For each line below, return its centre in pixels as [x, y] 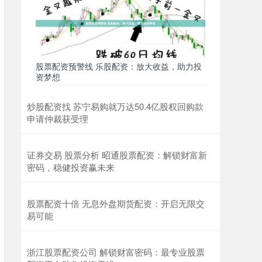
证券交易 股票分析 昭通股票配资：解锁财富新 [117, 155]
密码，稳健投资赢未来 [71, 167]
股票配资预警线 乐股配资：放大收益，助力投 [119, 66]
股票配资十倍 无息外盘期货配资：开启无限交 [116, 204]
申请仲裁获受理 [58, 119]
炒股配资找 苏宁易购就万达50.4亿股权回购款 [115, 106]
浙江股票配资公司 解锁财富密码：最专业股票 [116, 252]
